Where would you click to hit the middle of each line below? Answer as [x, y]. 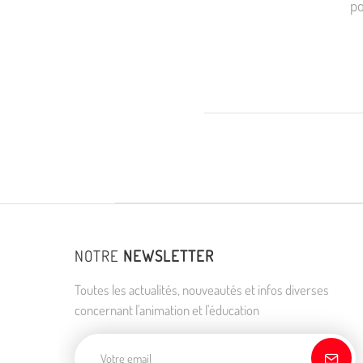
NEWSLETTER [169, 256]
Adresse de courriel [132, 343]
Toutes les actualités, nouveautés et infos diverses [202, 290]
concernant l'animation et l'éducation [167, 310]
